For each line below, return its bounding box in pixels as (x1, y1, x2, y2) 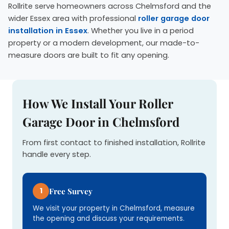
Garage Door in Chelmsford (22, 113, 179, 130)
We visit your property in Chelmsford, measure (33, 203, 195, 214)
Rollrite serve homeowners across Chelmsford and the (8, 1, 211, 12)
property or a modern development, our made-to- (8, 38, 199, 49)
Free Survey (49, 186, 93, 197)
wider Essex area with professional (8, 13, 138, 24)
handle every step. (22, 149, 91, 160)
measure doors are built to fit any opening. (8, 50, 169, 61)
